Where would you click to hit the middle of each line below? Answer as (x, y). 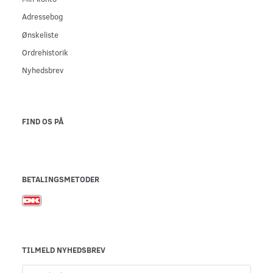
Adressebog (42, 16)
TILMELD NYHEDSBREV (64, 250)
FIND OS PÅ (43, 121)
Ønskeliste (40, 34)
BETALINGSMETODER (61, 179)
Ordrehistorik (45, 52)
